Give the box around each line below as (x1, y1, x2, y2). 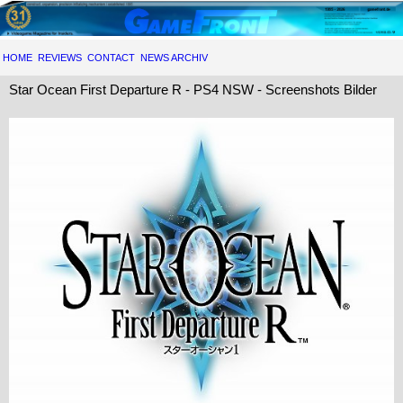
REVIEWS (38, 52, 82, 64)
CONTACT (87, 52, 135, 64)
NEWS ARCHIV (140, 52, 208, 64)
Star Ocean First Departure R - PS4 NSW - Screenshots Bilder (9, 82, 377, 98)
